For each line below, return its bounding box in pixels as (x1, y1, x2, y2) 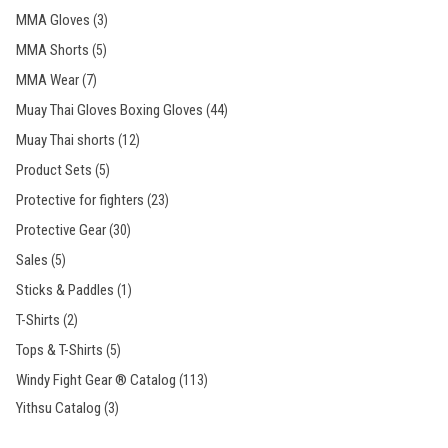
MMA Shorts (16, 41, 89, 59)
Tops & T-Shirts (16, 341, 103, 359)
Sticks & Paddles (16, 281, 114, 299)
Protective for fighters (16, 191, 144, 209)
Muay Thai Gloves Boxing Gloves (16, 101, 203, 119)
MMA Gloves (16, 11, 90, 29)
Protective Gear (16, 221, 106, 239)
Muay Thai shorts (16, 131, 115, 149)
